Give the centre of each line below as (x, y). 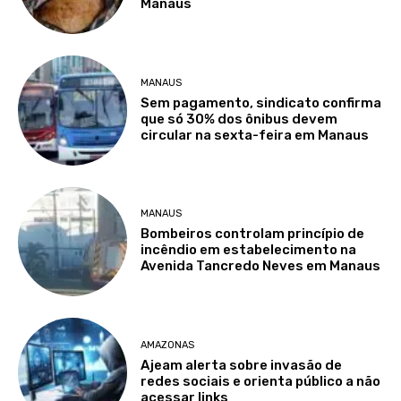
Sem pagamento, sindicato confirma (261, 102)
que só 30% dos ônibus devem (239, 119)
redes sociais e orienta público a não (261, 381)
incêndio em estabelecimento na (249, 250)
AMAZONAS (168, 345)
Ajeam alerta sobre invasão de (242, 365)
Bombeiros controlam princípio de (253, 234)
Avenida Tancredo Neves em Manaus (261, 266)
